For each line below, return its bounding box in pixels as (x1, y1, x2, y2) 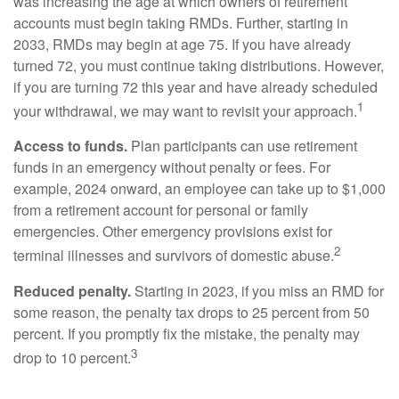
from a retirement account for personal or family (13, 199, 308, 221)
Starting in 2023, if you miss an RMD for (131, 280, 384, 301)
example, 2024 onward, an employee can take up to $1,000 (13, 178, 386, 199)
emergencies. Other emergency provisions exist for (13, 221, 332, 242)
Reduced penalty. (13, 280, 131, 301)
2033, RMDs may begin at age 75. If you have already (13, 34, 351, 54)
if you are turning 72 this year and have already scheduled (13, 77, 378, 97)
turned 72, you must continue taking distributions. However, (13, 55, 384, 76)
